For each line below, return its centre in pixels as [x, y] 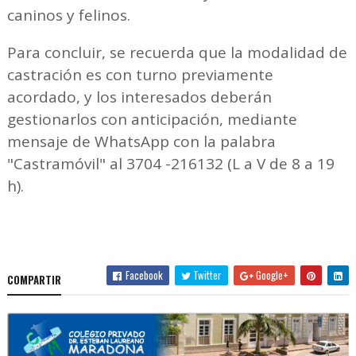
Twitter [207, 275]
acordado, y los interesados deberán [139, 97]
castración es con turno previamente [140, 74]
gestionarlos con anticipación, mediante [152, 119]
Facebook [143, 275]
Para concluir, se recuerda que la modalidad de [177, 52]
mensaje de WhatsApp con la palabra [141, 141]
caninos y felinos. [68, 15]
